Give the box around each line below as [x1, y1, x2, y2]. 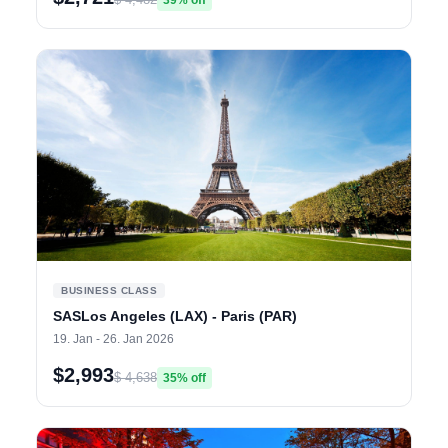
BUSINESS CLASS [61, 284, 157, 296]
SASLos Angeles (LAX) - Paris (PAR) [53, 307, 297, 324]
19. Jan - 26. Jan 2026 [53, 331, 174, 346]
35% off [163, 370, 206, 385]
